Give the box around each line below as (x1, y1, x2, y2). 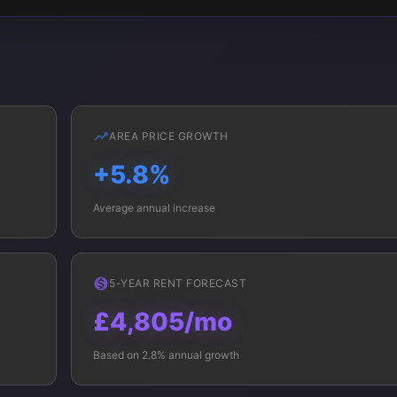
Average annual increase (93, 201, 215, 214)
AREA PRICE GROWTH (109, 129, 229, 143)
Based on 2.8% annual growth (93, 348, 239, 362)
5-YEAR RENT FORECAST (109, 276, 246, 290)
